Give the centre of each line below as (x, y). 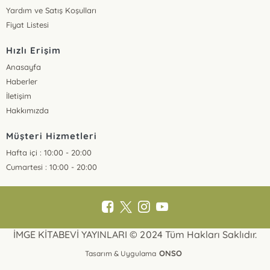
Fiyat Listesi (28, 25)
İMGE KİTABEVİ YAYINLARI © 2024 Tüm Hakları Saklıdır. (135, 234)
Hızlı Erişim (33, 50)
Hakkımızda (28, 110)
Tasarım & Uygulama (121, 253)
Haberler (22, 81)
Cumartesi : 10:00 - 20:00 (52, 167)
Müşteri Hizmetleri (52, 136)
